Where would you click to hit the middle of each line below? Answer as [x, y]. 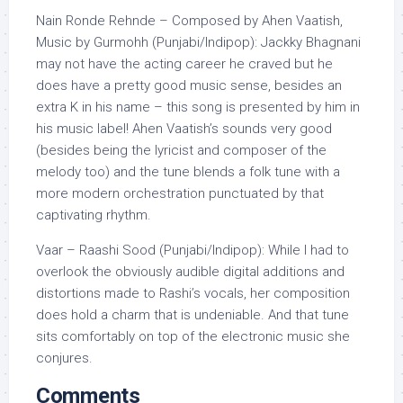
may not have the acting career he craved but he [184, 64]
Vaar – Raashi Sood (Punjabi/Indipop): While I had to [193, 250]
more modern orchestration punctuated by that [180, 193]
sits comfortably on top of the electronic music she [193, 336]
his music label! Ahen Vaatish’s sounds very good [184, 129]
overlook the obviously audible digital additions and [190, 272]
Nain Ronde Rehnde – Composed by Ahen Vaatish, [189, 21]
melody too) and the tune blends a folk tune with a [188, 172]
